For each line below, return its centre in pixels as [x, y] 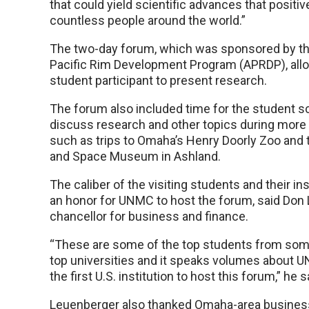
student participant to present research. [158, 80]
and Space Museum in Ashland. [135, 156]
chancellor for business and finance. [149, 216]
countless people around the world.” [148, 20]
